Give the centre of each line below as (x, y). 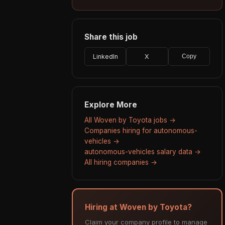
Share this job (111, 37)
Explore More (111, 104)
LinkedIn (105, 56)
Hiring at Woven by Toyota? (138, 207)
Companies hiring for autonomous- (141, 130)
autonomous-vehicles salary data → (143, 151)
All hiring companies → (121, 162)
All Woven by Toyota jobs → (130, 120)
